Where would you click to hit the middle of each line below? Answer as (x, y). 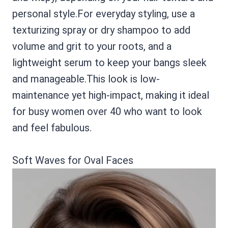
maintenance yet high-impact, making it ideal (111, 95)
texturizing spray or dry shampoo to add (101, 30)
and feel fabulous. (52, 128)
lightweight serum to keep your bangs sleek (109, 63)
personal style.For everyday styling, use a (104, 14)
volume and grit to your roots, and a (92, 46)
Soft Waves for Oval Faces (73, 160)
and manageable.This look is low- (86, 79)
